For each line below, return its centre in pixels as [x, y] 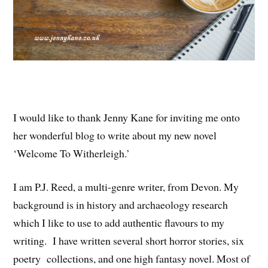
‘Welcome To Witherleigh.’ [72, 153]
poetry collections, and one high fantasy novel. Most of [132, 259]
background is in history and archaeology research [121, 205]
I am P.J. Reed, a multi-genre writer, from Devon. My [126, 187]
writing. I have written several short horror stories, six [129, 241]
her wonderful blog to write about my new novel [115, 135]
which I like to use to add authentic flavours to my [119, 223]
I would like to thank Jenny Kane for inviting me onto [127, 117]
